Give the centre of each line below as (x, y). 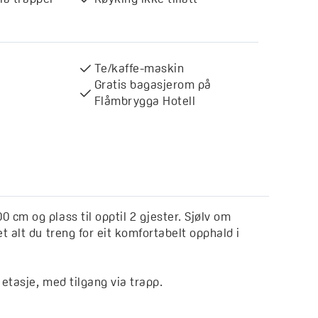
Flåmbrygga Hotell (145, 101)
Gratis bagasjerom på (153, 85)
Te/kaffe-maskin (139, 68)
